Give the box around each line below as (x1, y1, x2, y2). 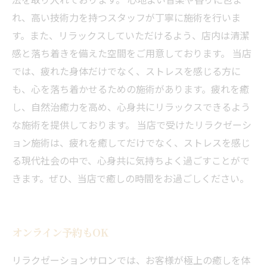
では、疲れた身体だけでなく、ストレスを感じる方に (12, 64, 241, 78)
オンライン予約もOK (12, 225, 108, 240)
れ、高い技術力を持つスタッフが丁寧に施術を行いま (12, 10, 241, 24)
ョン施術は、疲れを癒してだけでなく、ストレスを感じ (12, 135, 250, 150)
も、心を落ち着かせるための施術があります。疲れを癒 (12, 82, 249, 96)
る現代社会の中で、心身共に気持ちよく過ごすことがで (12, 153, 250, 167)
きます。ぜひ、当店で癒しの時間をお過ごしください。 (12, 171, 249, 185)
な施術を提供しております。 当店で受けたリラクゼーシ (12, 117, 252, 132)
